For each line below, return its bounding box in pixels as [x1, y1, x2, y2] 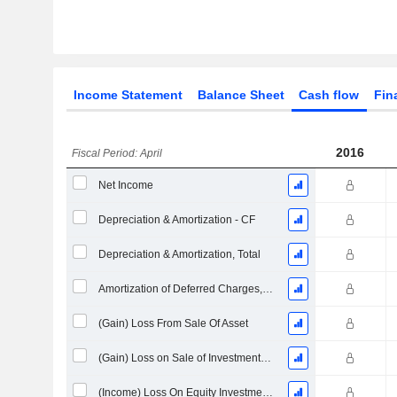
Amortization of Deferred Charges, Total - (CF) [261, 283, 273, 295]
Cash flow [299, 88, 360, 102]
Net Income [97, 179, 153, 191]
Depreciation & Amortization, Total [97, 248, 261, 261]
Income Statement [73, 88, 183, 102]
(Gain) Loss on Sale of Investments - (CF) [260, 352, 271, 364]
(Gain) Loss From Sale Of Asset [97, 317, 248, 330]
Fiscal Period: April [72, 147, 163, 160]
